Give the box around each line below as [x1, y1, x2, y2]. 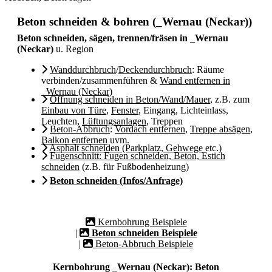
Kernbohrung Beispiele [95, 217, 187, 227]
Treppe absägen [190, 124, 250, 134]
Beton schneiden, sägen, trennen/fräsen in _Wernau [17, 33, 228, 43]
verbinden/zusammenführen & [41, 75, 160, 86]
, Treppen [146, 116, 183, 126]
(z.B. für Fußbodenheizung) [80, 161, 189, 172]
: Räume [192, 64, 224, 75]
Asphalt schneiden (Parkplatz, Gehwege [49, 143, 203, 153]
